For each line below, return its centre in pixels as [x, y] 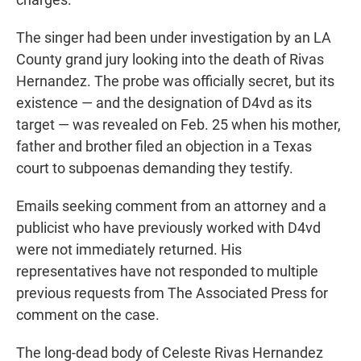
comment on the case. [88, 315]
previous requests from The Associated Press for [172, 293]
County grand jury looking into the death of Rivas [170, 60]
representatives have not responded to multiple [167, 272]
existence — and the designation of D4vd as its [164, 103]
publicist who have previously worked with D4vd [168, 228]
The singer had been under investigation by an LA [174, 38]
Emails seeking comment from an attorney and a [171, 206]
